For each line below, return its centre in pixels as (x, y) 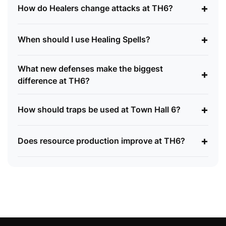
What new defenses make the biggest (90, 68)
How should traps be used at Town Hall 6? (99, 110)
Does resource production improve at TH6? (101, 141)
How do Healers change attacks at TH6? (95, 8)
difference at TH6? (54, 80)
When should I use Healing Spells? (84, 40)
